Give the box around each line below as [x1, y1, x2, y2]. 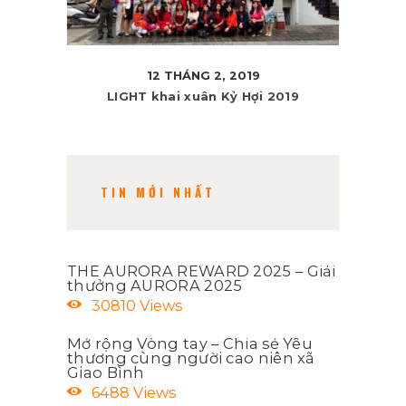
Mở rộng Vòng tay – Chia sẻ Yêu [67, 333, 313, 353]
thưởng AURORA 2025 [67, 275, 243, 295]
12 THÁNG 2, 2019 [146, 69, 260, 83]
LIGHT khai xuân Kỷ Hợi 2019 [106, 88, 300, 103]
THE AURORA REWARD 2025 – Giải [67, 261, 336, 280]
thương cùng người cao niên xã [67, 348, 315, 367]
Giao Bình [67, 362, 145, 382]
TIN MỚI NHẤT [101, 183, 217, 202]
